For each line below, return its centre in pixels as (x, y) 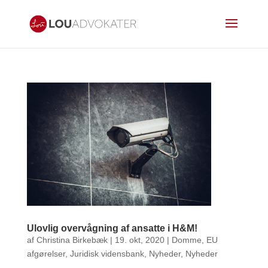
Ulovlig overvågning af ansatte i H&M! (112, 228)
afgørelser (46, 253)
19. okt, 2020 (139, 240)
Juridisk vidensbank (107, 253)
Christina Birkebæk (72, 240)
